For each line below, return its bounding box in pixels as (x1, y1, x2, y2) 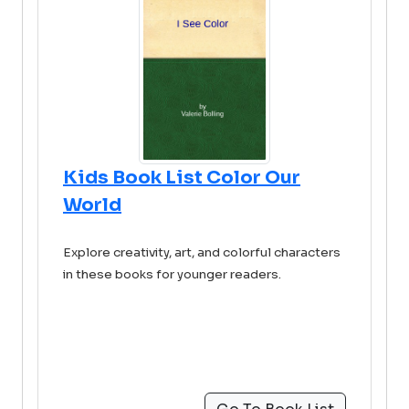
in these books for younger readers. (63, 267, 284, 282)
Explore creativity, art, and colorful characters (63, 245, 341, 260)
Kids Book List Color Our (63, 166, 300, 189)
